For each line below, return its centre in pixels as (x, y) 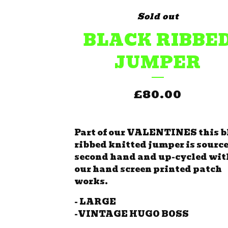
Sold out (158, 16)
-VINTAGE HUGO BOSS (132, 214)
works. (91, 181)
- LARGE (95, 202)
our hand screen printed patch (148, 169)
